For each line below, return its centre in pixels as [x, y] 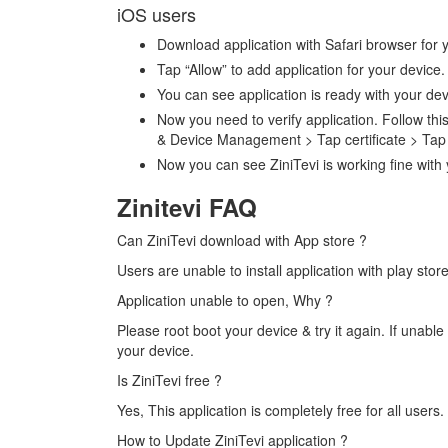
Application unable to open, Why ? [225, 300]
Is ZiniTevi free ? [169, 380]
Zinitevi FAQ [187, 207]
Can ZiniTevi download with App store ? [242, 240]
